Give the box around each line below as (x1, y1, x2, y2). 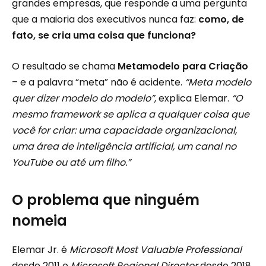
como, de (198, 12, 244, 26)
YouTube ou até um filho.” (12, 155, 131, 169)
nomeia (12, 210, 67, 230)
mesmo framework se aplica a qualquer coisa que (12, 107, 249, 121)
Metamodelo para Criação (118, 59, 248, 73)
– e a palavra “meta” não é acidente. (12, 75, 185, 89)
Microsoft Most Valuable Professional (69, 242, 242, 256)
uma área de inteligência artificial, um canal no (12, 139, 236, 153)
